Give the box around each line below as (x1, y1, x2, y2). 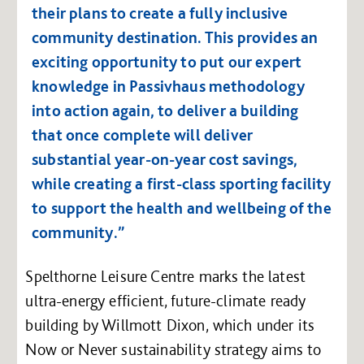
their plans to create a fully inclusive (32, 2, 288, 23)
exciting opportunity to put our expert (32, 51, 302, 71)
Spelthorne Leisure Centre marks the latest (25, 266, 306, 286)
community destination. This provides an (32, 27, 318, 47)
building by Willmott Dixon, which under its (25, 314, 315, 335)
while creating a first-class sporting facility (32, 173, 331, 193)
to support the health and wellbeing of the (32, 197, 331, 218)
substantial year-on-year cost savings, (32, 149, 298, 169)
